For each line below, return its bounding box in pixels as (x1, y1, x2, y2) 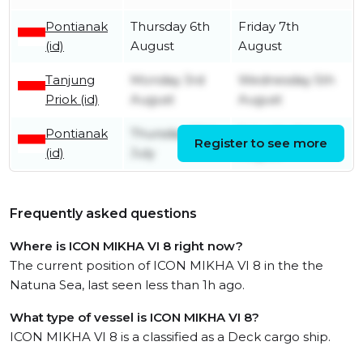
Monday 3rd (130, 72, 204, 88)
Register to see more (194, 135, 327, 152)
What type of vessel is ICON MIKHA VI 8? (10, 310, 259, 326)
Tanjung (45, 72, 95, 88)
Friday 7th (238, 19, 299, 35)
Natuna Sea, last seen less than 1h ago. (10, 277, 245, 293)
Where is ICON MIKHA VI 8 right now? (10, 238, 243, 254)
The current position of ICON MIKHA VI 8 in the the (10, 258, 323, 274)
